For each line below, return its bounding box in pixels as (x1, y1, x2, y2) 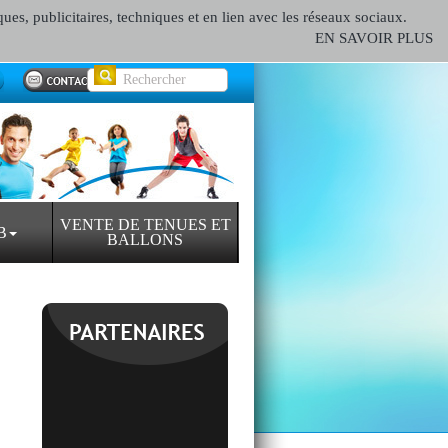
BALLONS (107, 231, 183, 248)
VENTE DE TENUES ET (59, 216, 231, 233)
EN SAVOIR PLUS (315, 30, 433, 46)
